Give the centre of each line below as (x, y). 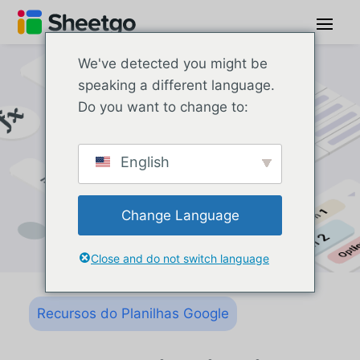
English (143, 162)
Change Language (180, 215)
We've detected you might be (173, 63)
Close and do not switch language (180, 258)
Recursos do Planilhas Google (133, 314)
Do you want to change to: (163, 107)
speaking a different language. (176, 85)
